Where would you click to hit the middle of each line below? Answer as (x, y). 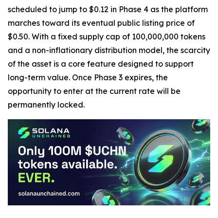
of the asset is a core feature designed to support (101, 64)
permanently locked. (46, 105)
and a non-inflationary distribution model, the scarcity (109, 50)
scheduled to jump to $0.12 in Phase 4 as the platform (108, 9)
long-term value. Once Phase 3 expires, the (88, 77)
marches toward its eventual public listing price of (101, 23)
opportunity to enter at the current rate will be (94, 91)
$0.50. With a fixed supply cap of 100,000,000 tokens (107, 36)
